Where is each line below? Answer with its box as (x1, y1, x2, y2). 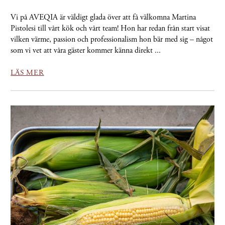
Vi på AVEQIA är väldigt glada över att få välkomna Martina (11, 12, 196, 23)
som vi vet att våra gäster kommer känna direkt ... (11, 45, 161, 56)
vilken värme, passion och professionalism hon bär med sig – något (11, 34, 213, 45)
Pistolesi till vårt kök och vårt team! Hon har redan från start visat (11, 23, 210, 34)
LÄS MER (11, 67, 44, 77)
